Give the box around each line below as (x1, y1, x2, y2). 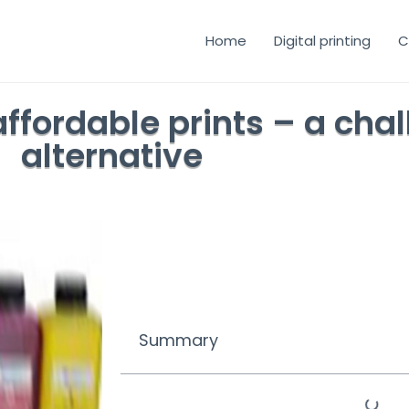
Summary (139, 328, 218, 351)
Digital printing (274, 31, 371, 50)
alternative (20, 131, 203, 179)
